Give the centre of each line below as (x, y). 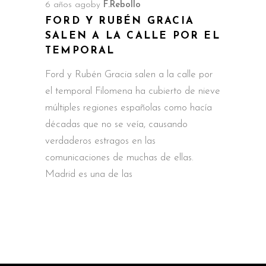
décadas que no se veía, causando (116, 124)
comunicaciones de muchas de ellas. (119, 157)
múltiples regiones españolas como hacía (129, 107)
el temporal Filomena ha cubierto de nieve (133, 91)
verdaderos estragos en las (100, 141)
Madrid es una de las (89, 174)
